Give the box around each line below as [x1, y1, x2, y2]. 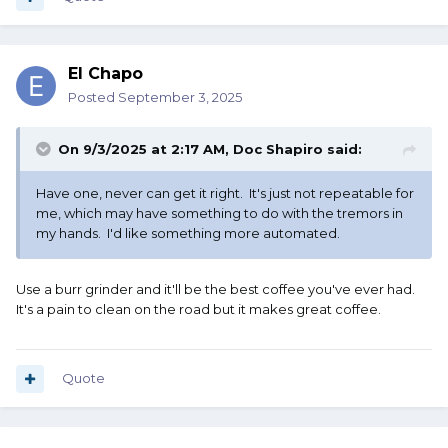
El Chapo [68, 64, 143, 84]
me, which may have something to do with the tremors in [36, 205, 403, 222]
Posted [68, 89, 118, 106]
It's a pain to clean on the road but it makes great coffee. [16, 301, 381, 318]
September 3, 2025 [118, 89, 242, 106]
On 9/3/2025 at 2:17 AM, [58, 141, 233, 158]
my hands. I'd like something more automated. [36, 225, 340, 242]
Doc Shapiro [233, 141, 323, 158]
